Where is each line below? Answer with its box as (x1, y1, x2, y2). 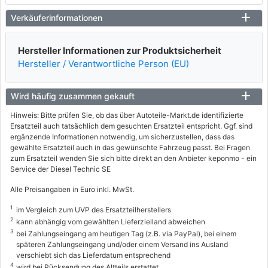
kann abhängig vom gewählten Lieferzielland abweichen (16, 217, 205, 226)
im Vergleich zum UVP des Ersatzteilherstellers (16, 205, 171, 214)
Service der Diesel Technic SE (10, 165, 111, 173)
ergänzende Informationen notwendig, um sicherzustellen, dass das (10, 132, 234, 141)
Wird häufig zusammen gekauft (11, 91, 135, 101)
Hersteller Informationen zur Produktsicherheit (18, 45, 221, 56)
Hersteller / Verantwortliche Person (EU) (18, 58, 189, 69)
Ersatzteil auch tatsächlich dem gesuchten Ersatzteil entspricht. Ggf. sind (10, 121, 252, 130)
